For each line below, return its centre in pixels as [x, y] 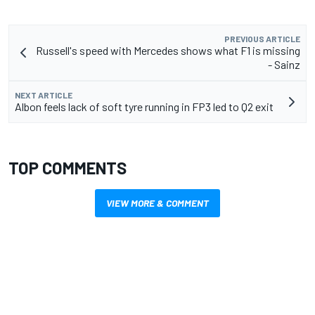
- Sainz [284, 64]
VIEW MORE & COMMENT [157, 202]
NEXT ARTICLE [44, 95]
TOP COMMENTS [67, 167]
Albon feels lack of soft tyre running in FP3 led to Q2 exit [144, 106]
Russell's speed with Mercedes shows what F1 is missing [168, 50]
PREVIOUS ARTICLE [262, 38]
